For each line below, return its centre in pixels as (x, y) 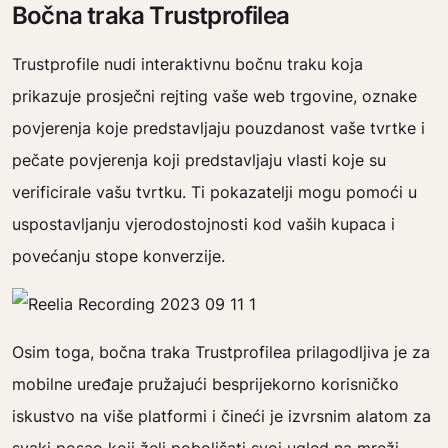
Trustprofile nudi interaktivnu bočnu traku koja (187, 64)
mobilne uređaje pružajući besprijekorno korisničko (205, 384)
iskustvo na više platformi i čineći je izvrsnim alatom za (221, 416)
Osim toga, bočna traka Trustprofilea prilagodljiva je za (221, 352)
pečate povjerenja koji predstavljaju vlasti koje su (199, 160)
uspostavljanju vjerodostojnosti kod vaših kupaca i (203, 224)
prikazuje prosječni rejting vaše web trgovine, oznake (214, 96)
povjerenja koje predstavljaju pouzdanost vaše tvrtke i (218, 128)
